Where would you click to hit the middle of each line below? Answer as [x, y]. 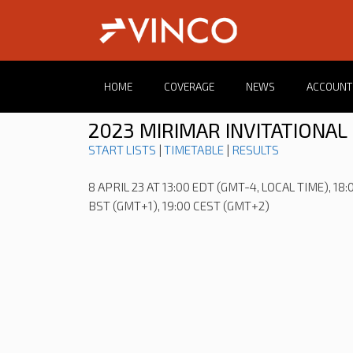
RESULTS [255, 150]
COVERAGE [189, 87]
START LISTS [122, 150]
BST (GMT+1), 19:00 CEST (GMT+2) [179, 206]
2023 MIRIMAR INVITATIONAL [218, 130]
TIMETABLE [194, 150]
